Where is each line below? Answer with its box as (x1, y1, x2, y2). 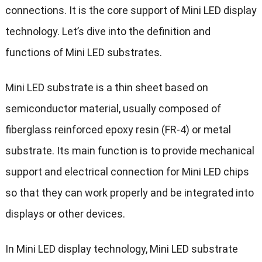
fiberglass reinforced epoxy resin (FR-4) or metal (5, 123, 231, 136)
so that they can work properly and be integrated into (5, 186, 254, 199)
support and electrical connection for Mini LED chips (5, 165, 249, 178)
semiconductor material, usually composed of (5, 102, 221, 115)
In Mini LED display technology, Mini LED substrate (5, 242, 238, 255)
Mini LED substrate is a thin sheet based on (5, 81, 208, 94)
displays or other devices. (5, 207, 125, 220)
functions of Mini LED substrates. (5, 46, 162, 58)
